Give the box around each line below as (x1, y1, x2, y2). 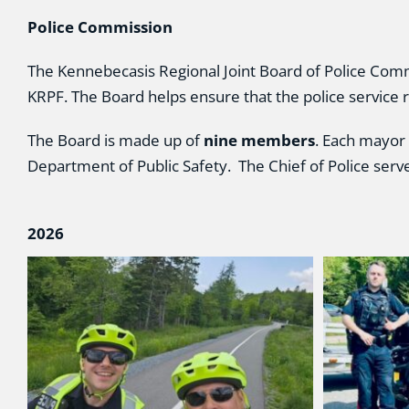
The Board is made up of (26, 130, 204, 151)
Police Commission (26, 16, 173, 37)
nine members (203, 130, 315, 151)
